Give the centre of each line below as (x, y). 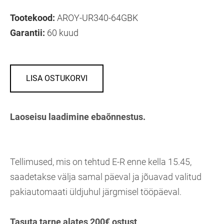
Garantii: (27, 32)
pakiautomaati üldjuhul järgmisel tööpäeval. (96, 191)
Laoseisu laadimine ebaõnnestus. (78, 116)
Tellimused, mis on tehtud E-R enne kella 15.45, (101, 161)
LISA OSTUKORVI (57, 78)
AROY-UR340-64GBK (96, 17)
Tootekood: (32, 17)
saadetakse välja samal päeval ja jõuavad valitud (106, 176)
